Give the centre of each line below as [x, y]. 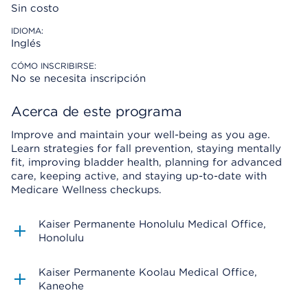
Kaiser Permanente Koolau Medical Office [146, 272]
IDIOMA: [27, 31]
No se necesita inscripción [78, 78]
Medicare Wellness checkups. [86, 190]
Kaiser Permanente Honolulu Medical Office [151, 224]
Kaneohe [61, 286]
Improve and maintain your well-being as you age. [141, 135]
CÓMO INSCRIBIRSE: [54, 66]
